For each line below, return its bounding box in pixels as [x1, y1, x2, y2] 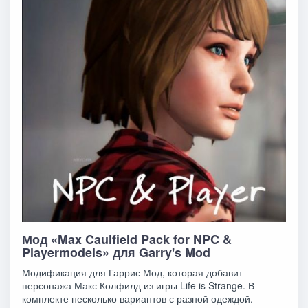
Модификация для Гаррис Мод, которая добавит [22, 265, 243, 279]
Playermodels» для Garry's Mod [22, 243, 211, 261]
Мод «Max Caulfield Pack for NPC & [22, 230, 232, 248]
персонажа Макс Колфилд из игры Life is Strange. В [22, 278, 255, 292]
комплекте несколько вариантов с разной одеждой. [22, 291, 254, 305]
